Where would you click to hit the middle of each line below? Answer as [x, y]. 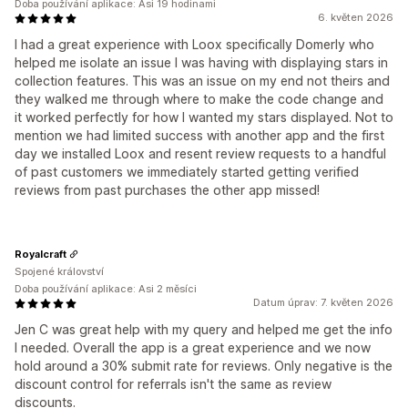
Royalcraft [41, 254]
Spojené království [59, 271]
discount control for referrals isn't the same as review [173, 384]
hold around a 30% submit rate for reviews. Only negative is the [204, 366]
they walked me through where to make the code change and [199, 99]
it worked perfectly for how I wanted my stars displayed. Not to [204, 117]
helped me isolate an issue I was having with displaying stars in [201, 62]
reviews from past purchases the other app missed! [167, 190]
